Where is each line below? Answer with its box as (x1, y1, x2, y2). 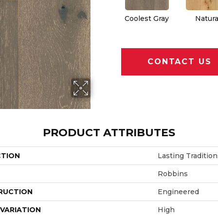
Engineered (158, 187, 199, 196)
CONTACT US (147, 57, 212, 67)
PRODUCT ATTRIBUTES (43, 126, 175, 139)
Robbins (158, 169, 188, 178)
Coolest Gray (125, 14, 169, 23)
